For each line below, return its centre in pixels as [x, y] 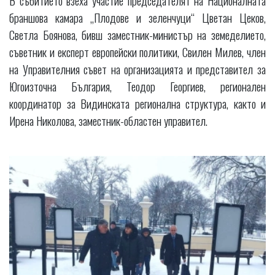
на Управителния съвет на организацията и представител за [137, 68]
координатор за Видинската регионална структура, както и [137, 103]
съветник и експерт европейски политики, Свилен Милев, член [137, 51]
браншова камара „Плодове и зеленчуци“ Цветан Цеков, [137, 17]
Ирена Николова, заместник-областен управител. [108, 120]
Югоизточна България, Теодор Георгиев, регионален [137, 86]
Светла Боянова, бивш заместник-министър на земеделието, [137, 34]
